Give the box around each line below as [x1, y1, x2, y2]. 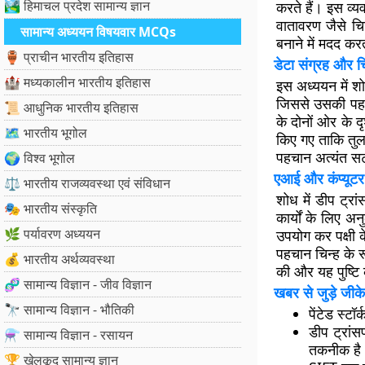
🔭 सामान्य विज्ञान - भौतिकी [4, 301, 134, 319]
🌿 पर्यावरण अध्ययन [4, 225, 100, 243]
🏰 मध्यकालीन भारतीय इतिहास [4, 73, 151, 91]
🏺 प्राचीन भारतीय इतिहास [4, 48, 134, 66]
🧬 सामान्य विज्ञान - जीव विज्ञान [4, 275, 152, 293]
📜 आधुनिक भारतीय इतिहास [4, 99, 139, 117]
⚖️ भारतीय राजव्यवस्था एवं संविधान [4, 174, 170, 192]
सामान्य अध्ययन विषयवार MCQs [20, 23, 176, 41]
